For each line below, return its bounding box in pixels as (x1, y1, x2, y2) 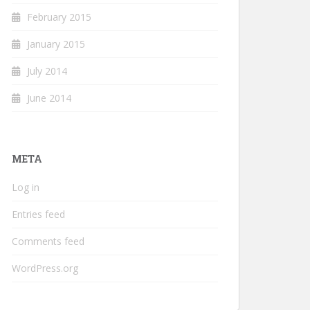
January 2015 (27, 37, 85, 51)
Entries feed (12, 208, 65, 221)
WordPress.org (12, 262, 78, 275)
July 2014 (27, 64, 67, 77)
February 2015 (27, 10, 91, 24)
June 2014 (27, 91, 71, 104)
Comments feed (12, 235, 84, 248)
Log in (12, 181, 39, 194)
